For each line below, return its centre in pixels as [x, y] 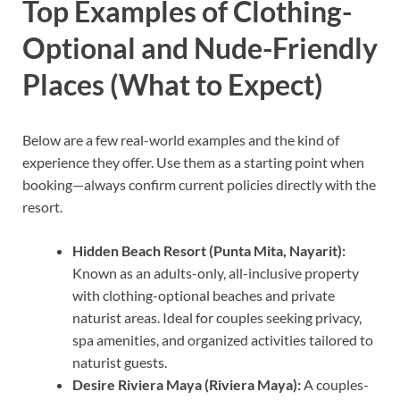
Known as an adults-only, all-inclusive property [216, 273]
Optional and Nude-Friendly [200, 48]
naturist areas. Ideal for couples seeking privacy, [217, 318]
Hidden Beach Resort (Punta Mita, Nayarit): [209, 251]
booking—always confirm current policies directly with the [199, 185]
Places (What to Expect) [173, 85]
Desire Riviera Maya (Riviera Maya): [187, 385]
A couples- [335, 385]
